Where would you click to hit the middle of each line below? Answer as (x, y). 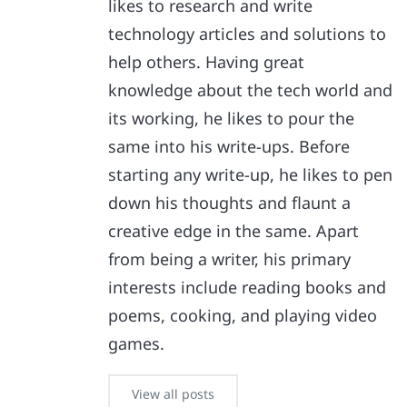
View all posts (174, 393)
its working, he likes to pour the (232, 118)
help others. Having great (207, 61)
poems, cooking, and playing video (243, 315)
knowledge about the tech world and (251, 89)
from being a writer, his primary (230, 258)
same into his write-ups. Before (229, 146)
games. (137, 343)
